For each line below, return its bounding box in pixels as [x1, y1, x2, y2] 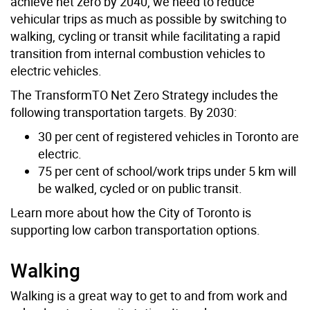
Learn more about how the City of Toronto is [10, 204, 251, 221]
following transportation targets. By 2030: [10, 104, 237, 121]
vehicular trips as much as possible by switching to [10, 10, 286, 28]
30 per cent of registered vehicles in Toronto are [38, 128, 299, 145]
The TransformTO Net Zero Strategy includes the [10, 86, 278, 104]
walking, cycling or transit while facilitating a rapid [10, 28, 280, 45]
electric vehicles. [10, 62, 102, 80]
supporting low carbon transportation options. [10, 221, 260, 239]
